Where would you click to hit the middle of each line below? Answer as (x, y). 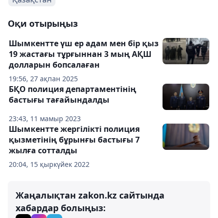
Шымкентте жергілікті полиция (74, 129)
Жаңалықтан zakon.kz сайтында (90, 195)
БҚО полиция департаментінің (73, 89)
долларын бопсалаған (54, 65)
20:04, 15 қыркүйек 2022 (49, 164)
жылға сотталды (43, 150)
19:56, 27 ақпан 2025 (43, 79)
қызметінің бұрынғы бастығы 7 (74, 140)
